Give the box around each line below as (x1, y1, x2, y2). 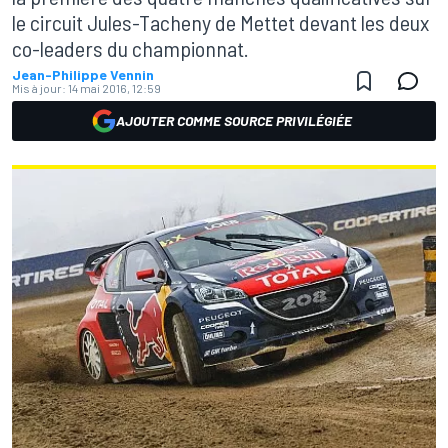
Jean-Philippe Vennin (12, 66, 154, 83)
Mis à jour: (12, 81, 66, 95)
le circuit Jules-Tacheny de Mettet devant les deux (12, 9, 429, 35)
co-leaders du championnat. (12, 35, 249, 61)
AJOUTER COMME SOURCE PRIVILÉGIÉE (116, 112, 352, 129)
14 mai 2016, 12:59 (68, 81, 161, 95)
